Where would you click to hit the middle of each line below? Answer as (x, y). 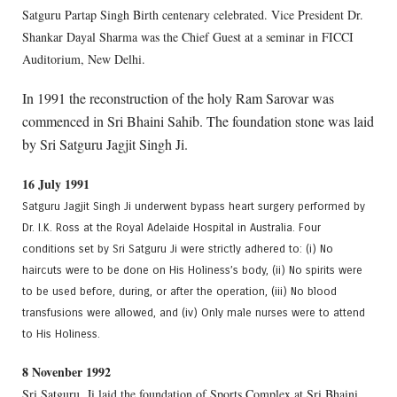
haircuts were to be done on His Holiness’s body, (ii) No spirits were (192, 270)
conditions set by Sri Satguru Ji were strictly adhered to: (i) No (178, 249)
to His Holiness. (61, 334)
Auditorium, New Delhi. (84, 58)
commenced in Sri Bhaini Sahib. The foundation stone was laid (198, 121)
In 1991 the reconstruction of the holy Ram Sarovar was (178, 97)
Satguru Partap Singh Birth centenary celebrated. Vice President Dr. (193, 14)
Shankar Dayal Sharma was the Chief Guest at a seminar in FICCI (188, 36)
